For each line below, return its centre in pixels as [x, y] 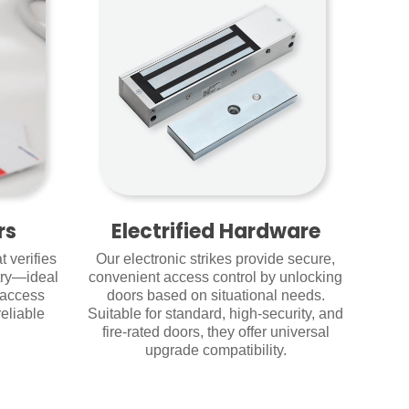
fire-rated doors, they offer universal [215, 332]
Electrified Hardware [215, 232]
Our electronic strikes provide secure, [216, 259]
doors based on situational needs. [215, 296]
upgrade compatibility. [215, 351]
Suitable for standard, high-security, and [216, 314]
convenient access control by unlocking [216, 278]
